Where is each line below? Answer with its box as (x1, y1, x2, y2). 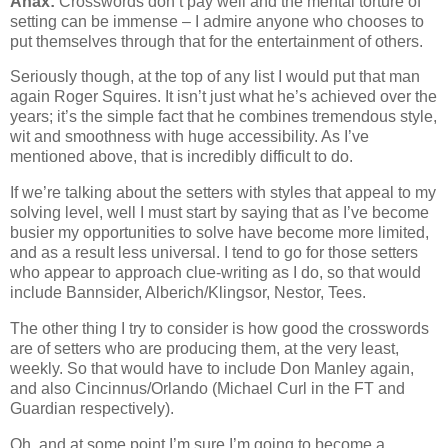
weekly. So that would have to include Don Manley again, (10, 360, 414, 378)
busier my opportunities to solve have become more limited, (10, 224, 429, 242)
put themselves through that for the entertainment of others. (10, 32, 423, 50)
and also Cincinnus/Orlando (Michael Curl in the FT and (10, 380, 405, 398)
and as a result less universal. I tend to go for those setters (10, 244, 418, 262)
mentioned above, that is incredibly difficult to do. (10, 148, 353, 166)
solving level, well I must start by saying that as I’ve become (10, 204, 429, 222)
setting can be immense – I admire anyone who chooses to (10, 12, 424, 30)
